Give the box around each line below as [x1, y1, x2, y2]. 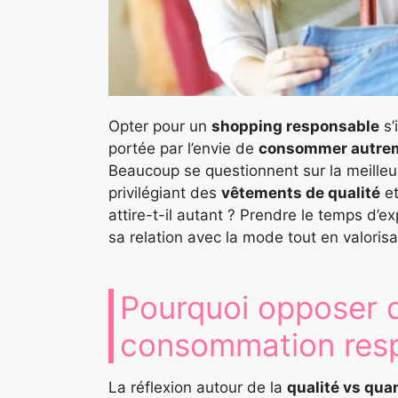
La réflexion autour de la [108, 378, 287, 396]
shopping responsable [211, 116, 379, 135]
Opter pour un [108, 116, 211, 135]
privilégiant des [108, 183, 221, 202]
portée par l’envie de [108, 139, 259, 157]
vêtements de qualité [221, 183, 380, 202]
